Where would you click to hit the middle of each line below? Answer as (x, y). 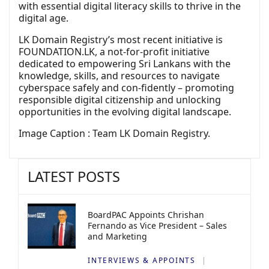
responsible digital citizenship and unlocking (120, 100)
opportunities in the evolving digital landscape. (125, 112)
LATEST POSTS (74, 177)
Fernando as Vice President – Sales (157, 226)
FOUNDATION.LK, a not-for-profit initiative (114, 52)
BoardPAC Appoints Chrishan (146, 215)
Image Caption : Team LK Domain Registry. (114, 134)
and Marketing (117, 237)
